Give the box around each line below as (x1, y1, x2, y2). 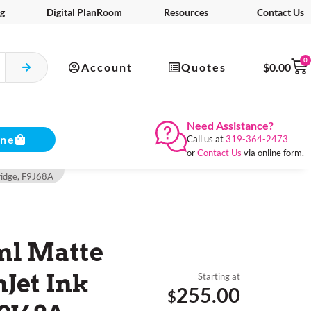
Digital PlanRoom (46, 6, 122, 18)
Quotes (181, 60, 227, 74)
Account (81, 60, 133, 74)
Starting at (198, 271, 240, 283)
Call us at (186, 133, 226, 145)
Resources (163, 6, 208, 18)
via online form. (241, 147, 304, 159)
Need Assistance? (186, 119, 274, 133)
